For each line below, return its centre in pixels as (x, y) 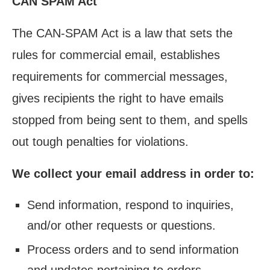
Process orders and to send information (133, 250)
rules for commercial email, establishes (116, 55)
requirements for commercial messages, (120, 77)
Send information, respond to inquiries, (130, 205)
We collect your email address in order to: (133, 174)
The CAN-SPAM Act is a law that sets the (122, 33)
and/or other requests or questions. (121, 225)
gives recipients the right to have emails (118, 98)
